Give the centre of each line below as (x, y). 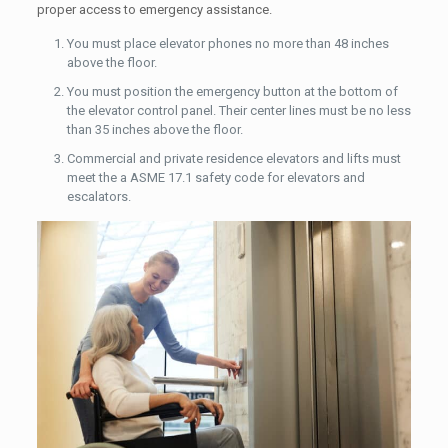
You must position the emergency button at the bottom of (232, 92)
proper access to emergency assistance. (154, 10)
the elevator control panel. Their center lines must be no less (238, 111)
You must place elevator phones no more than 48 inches (227, 44)
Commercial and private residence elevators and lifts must (233, 159)
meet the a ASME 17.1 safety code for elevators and (215, 178)
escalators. (98, 197)
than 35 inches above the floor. (154, 130)
